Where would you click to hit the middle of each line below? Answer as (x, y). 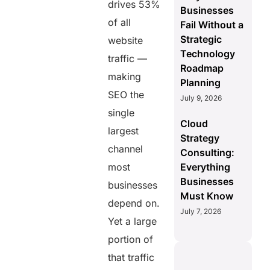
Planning (200, 83)
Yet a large (133, 221)
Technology (207, 54)
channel (126, 149)
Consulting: (207, 153)
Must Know (206, 196)
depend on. (134, 203)
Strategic (201, 39)
